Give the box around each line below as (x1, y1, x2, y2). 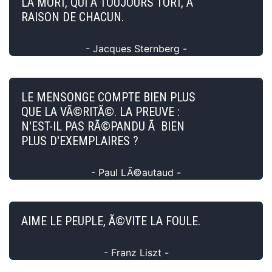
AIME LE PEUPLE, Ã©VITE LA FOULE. (21, 213, 200, 228)
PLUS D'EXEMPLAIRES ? (21, 133, 138, 148)
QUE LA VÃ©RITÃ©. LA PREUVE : (21, 104, 180, 119)
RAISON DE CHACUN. (21, 9, 124, 24)
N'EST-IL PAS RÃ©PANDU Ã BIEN (21, 118, 185, 134)
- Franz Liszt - (103, 246, 169, 259)
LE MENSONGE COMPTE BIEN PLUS (21, 89, 195, 104)
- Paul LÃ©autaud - (91, 166, 181, 178)
